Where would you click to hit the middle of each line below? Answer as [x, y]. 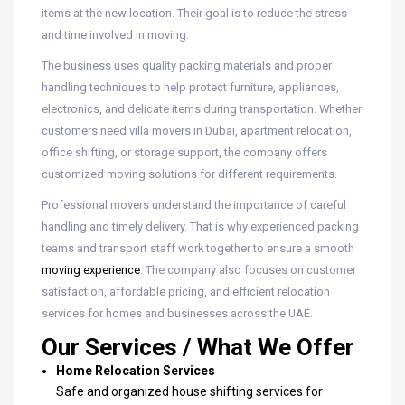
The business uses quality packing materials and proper [187, 65]
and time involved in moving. [115, 34]
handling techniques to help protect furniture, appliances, [190, 87]
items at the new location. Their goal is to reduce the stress [194, 13]
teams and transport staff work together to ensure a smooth [198, 248]
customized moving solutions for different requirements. [189, 174]
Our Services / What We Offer [198, 347]
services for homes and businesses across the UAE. [177, 313]
